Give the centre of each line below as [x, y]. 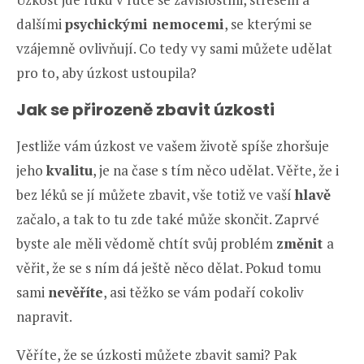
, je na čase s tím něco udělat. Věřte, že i [216, 170]
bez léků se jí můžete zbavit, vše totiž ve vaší [156, 194]
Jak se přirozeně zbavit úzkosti [145, 109]
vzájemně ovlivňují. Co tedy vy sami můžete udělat [174, 48]
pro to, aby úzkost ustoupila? [106, 72]
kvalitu [69, 170]
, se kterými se [268, 24]
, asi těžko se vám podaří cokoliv [204, 292]
